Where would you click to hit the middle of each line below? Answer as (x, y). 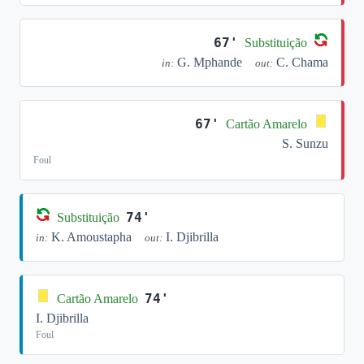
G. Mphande (210, 62)
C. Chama (302, 62)
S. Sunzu (305, 143)
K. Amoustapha (91, 237)
